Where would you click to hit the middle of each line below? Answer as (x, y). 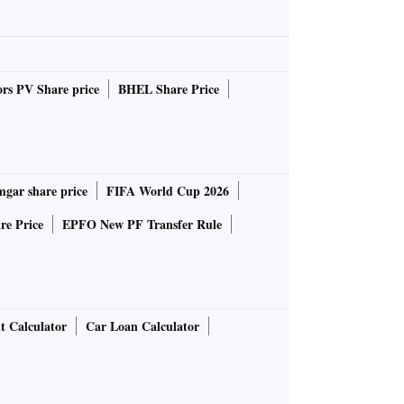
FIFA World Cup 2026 (168, 191)
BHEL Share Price (169, 89)
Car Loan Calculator (142, 326)
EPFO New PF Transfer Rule (142, 225)
